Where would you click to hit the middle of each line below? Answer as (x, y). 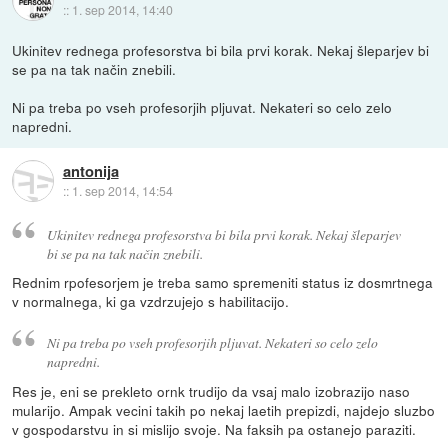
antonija (90, 171)
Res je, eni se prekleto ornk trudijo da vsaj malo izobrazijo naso (211, 391)
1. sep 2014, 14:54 (122, 191)
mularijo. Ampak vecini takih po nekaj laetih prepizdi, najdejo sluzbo (224, 410)
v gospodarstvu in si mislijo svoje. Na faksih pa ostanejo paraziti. (214, 429)
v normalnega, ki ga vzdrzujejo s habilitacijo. (151, 301)
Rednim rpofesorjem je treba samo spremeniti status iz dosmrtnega (223, 282)
